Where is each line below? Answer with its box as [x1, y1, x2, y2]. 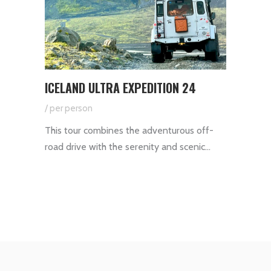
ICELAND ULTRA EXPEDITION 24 [45, 78, 196, 97]
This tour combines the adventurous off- [45, 124, 214, 136]
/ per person [45, 102, 93, 114]
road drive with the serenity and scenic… [45, 140, 211, 152]
